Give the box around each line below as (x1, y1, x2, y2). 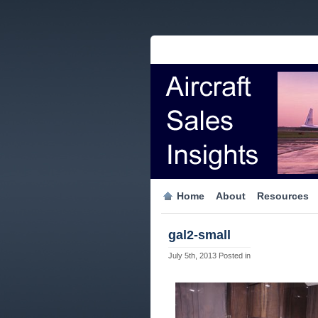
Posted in (219, 251, 251, 260)
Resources (257, 190, 309, 202)
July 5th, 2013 (168, 251, 219, 260)
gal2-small (168, 228, 231, 242)
